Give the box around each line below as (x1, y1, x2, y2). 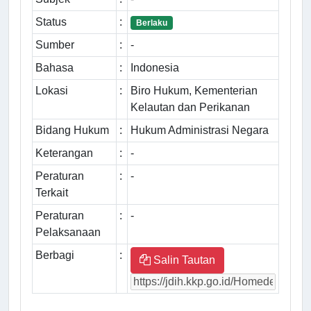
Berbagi (35, 249, 74, 262)
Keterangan (35, 147, 93, 160)
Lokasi (35, 85, 68, 97)
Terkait (35, 187, 68, 199)
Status (35, 16, 67, 28)
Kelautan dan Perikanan (131, 101, 250, 114)
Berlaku (135, 18, 167, 28)
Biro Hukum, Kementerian (131, 85, 258, 97)
